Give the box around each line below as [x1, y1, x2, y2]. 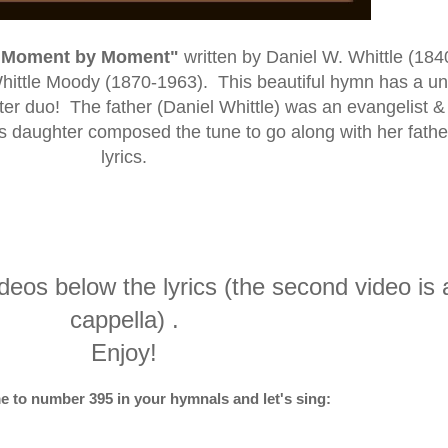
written [183, 47, 242, 67]
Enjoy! [91, 339, 157, 366]
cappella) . [69, 306, 179, 333]
